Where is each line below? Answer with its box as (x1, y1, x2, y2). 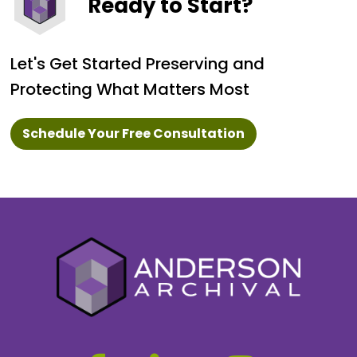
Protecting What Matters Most (10, 77, 249, 100)
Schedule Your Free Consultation (22, 124, 245, 143)
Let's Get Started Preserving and (10, 52, 265, 75)
